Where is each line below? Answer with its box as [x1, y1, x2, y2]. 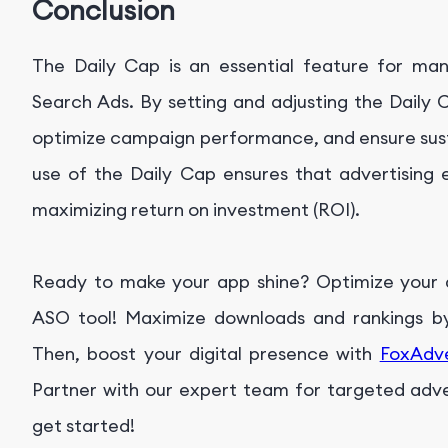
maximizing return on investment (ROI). [32, 198, 360, 222]
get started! [32, 414, 135, 438]
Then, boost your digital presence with [32, 342, 380, 366]
